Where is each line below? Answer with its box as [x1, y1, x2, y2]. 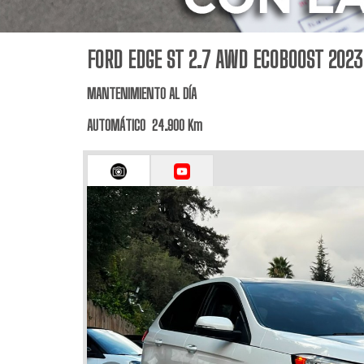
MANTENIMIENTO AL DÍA [87, 84, 197, 102]
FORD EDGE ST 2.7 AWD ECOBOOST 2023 [87, 45, 362, 73]
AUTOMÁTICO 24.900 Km [87, 115, 202, 134]
